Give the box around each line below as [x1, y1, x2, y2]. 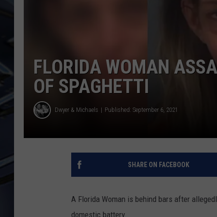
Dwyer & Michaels [55, 106, 98, 114]
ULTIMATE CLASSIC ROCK [119, 15, 191, 23]
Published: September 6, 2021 [105, 106, 178, 114]
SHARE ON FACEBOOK [127, 160, 189, 169]
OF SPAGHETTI [33, 75, 149, 98]
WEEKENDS [119, 25, 150, 32]
